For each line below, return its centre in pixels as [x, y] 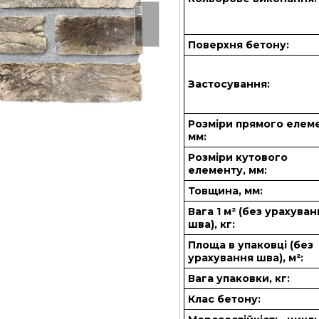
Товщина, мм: [226, 191]
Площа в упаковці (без [251, 245]
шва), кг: [212, 224]
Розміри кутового [238, 157]
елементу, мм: [228, 170]
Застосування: [229, 84]
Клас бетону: [225, 299]
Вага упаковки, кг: [239, 278]
